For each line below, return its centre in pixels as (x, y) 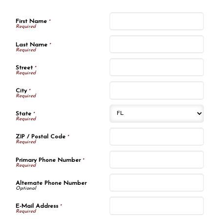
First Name (31, 22)
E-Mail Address (37, 206)
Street (24, 68)
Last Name (31, 45)
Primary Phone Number (48, 160)
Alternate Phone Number (51, 183)
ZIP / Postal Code (40, 137)
